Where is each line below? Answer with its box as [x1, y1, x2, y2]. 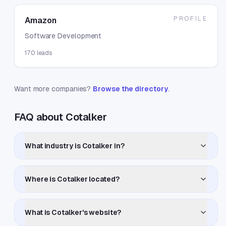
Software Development [25, 32, 102, 40]
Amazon [25, 16, 56, 25]
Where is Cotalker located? [25, 175, 120, 183]
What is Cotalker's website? [25, 208, 121, 216]
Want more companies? [14, 85, 91, 93]
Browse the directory [93, 85, 168, 93]
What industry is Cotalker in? [25, 142, 125, 150]
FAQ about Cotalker [14, 111, 107, 123]
